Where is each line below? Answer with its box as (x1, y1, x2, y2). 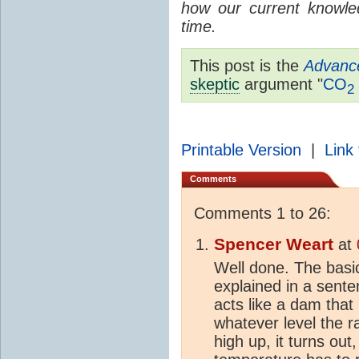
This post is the (190, 56, 304, 75)
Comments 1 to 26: (194, 204, 331, 222)
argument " (240, 75, 323, 93)
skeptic (190, 75, 240, 93)
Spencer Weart (214, 234, 333, 254)
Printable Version (181, 140, 301, 159)
